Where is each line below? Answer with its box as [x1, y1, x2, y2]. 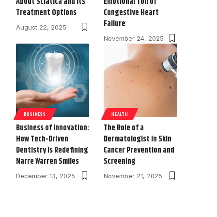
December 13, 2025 [15, 171, 75, 180]
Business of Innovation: [15, 122, 89, 134]
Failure [104, 18, 126, 31]
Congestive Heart [104, 7, 159, 19]
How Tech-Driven [15, 133, 68, 145]
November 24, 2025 [104, 34, 164, 43]
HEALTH [111, 110, 128, 117]
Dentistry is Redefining [15, 144, 88, 156]
